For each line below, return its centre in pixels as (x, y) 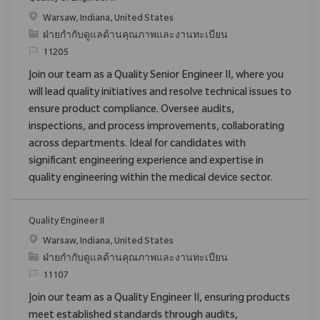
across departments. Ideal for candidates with (137, 145)
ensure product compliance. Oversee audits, (131, 110)
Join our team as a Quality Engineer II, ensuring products (159, 299)
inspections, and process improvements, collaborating (156, 127)
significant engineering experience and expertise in (146, 162)
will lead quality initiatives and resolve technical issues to (160, 93)
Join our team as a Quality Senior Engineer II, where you (156, 76)
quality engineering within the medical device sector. (150, 179)
